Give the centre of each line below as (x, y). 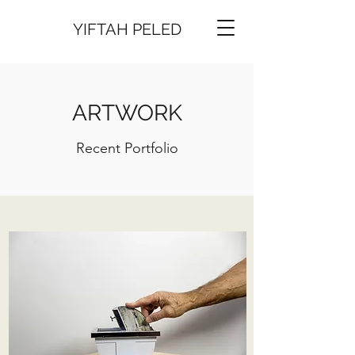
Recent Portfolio (127, 148)
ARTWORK (127, 113)
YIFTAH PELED (127, 29)
